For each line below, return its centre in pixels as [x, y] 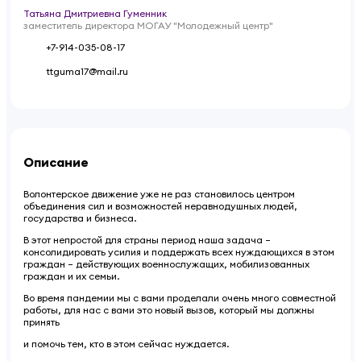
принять [41, 322]
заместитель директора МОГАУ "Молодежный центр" [148, 25]
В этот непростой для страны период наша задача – [147, 239]
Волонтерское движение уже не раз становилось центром [159, 193]
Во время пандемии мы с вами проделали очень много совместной [180, 297]
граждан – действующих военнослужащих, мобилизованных [166, 263]
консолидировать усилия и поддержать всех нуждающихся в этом [179, 251]
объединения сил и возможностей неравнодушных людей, [160, 205]
